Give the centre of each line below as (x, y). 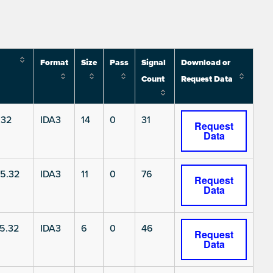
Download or (206, 63)
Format (54, 63)
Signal (154, 63)
